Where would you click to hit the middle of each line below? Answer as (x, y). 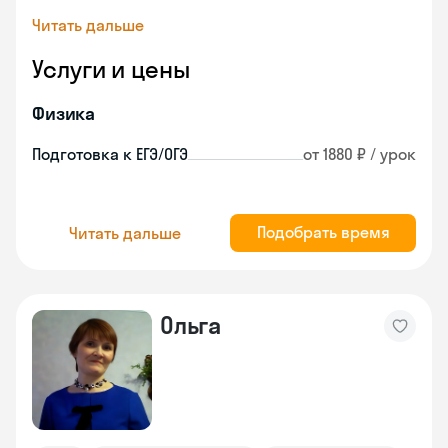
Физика (64, 113)
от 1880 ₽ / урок (359, 154)
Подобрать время (323, 232)
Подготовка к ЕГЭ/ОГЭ (110, 154)
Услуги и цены (111, 69)
